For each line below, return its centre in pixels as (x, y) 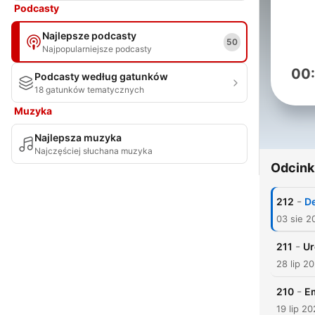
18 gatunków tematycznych (89, 90)
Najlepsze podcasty (89, 36)
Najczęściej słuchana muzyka (94, 151)
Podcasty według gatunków (101, 76)
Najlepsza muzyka (78, 137)
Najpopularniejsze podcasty (97, 49)
